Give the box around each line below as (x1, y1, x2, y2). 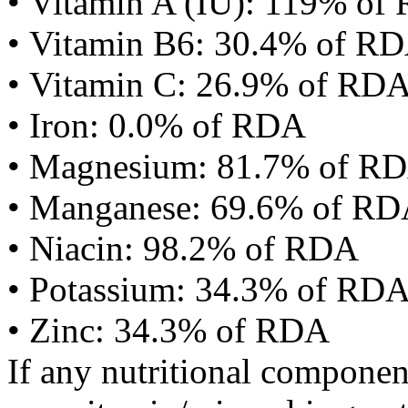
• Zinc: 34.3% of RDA (7, 311, 330, 350)
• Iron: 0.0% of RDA (7, 106, 306, 145)
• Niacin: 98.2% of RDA (7, 229, 359, 268)
